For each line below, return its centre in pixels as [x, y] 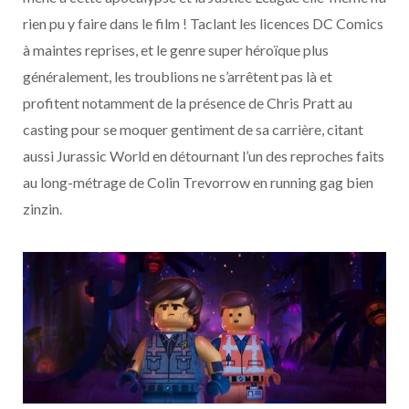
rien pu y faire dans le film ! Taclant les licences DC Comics [203, 23]
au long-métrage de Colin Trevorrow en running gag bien [198, 182]
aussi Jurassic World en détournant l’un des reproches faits [204, 155]
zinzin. [42, 208]
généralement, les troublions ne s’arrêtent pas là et [178, 76]
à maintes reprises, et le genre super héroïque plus [176, 49]
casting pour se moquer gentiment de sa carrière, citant [193, 129]
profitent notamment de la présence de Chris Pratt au [188, 102]
